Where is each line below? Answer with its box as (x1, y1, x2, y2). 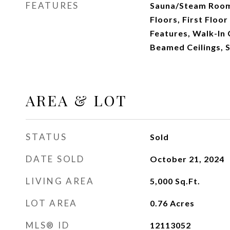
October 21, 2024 (149, 154, 224, 164)
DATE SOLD (26, 154, 85, 164)
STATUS (26, 131, 67, 142)
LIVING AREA (26, 176, 94, 186)
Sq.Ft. (175, 176, 200, 186)
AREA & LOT (26, 90, 127, 110)
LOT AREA (26, 198, 78, 208)
